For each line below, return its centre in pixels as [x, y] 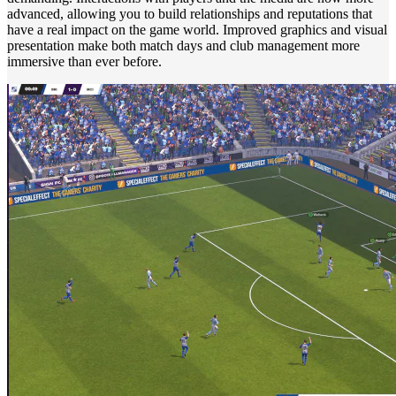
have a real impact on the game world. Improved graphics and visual [197, 29]
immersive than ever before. [84, 61]
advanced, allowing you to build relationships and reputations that [190, 13]
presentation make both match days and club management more [183, 45]
